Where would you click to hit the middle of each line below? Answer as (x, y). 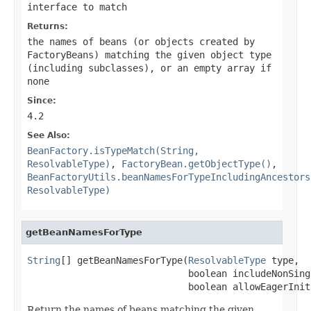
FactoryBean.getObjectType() (196, 163)
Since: (42, 100)
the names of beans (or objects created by (141, 41)
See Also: (49, 135)
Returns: (48, 26)
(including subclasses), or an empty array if (149, 68)
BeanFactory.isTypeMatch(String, (113, 150)
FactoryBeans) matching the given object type (149, 54)
